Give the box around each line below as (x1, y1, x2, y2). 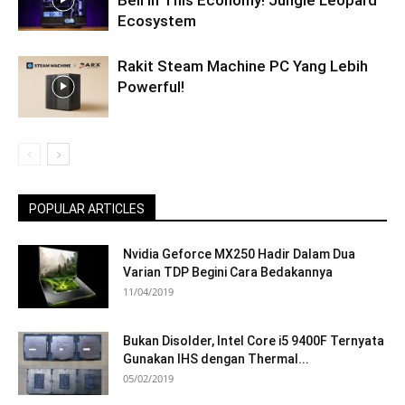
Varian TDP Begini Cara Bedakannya (123, 264, 333, 279)
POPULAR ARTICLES (29, 201, 145, 216)
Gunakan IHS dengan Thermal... (123, 351, 309, 366)
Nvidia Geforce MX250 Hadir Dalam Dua (123, 246, 355, 261)
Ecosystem (118, 11, 196, 30)
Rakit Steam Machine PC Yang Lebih (118, 56, 368, 75)
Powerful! (118, 77, 184, 96)
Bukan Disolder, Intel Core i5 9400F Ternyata (123, 333, 384, 348)
